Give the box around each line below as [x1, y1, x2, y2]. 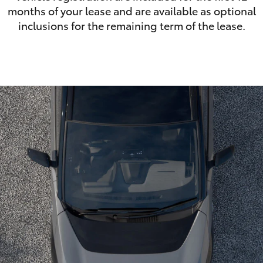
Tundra [199, 58, 227, 70]
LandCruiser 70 [2, 58, 60, 70]
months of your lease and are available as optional [7, 3, 256, 18]
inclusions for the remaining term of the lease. [18, 18, 245, 33]
